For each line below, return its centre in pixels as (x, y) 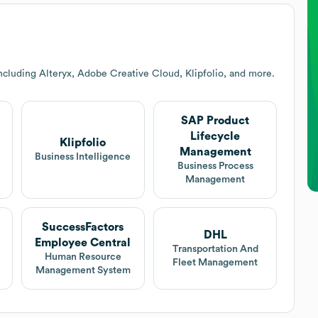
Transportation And (215, 249)
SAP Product (215, 120)
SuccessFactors (83, 227)
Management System (83, 270)
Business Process (215, 166)
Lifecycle (215, 136)
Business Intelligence (83, 157)
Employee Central (83, 242)
